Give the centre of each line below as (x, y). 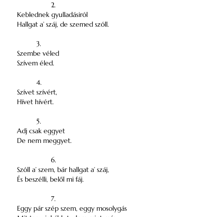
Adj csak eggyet (41, 131)
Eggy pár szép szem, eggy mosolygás (72, 208)
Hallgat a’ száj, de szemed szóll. (63, 24)
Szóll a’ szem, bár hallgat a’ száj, (63, 170)
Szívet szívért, (37, 92)
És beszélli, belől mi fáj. (50, 179)
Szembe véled (38, 53)
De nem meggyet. (44, 140)
